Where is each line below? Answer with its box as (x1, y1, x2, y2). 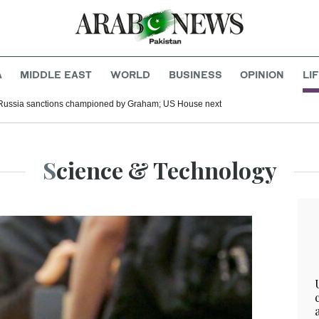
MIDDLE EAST (20, 68, 93, 81)
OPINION (240, 68, 285, 81)
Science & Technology (56, 155, 277, 186)
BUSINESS (168, 68, 222, 81)
